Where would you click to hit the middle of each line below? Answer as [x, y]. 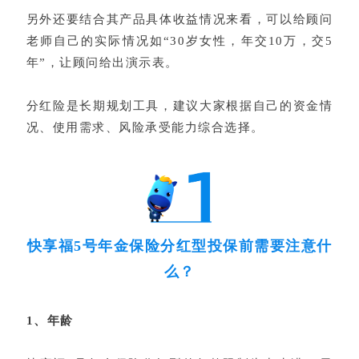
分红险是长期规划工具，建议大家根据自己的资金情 [179, 105]
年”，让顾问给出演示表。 [102, 62]
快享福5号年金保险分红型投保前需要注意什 [179, 246]
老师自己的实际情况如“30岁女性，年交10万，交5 [179, 40]
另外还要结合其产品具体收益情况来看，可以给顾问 [179, 19]
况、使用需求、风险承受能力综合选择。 [145, 127]
